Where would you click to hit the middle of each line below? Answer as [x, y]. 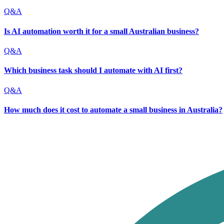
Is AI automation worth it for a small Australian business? [101, 31]
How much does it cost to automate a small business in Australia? [113, 109]
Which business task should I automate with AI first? [93, 70]
